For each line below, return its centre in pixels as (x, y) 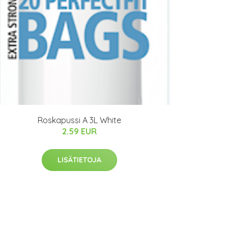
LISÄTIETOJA (79, 160)
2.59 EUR (79, 132)
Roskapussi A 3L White (79, 120)
